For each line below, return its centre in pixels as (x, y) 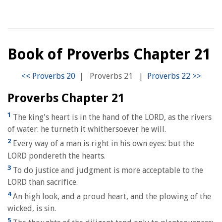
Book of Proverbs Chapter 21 (109, 54)
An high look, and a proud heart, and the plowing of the (111, 197)
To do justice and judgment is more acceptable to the (107, 170)
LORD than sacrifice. (43, 182)
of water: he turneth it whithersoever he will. (87, 129)
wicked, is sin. (32, 209)
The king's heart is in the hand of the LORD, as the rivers (111, 117)
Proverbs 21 (111, 76)
